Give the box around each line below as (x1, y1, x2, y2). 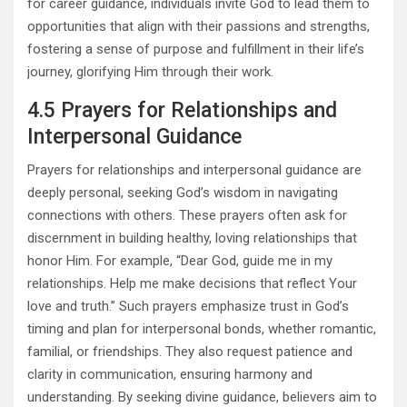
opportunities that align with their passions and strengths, (27, 18, 370, 35)
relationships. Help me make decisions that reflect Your (27, 275, 357, 293)
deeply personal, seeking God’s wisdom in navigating (27, 184, 338, 202)
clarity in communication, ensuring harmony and (27, 366, 313, 383)
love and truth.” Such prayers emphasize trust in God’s (27, 298, 349, 315)
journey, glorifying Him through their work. (27, 64, 273, 81)
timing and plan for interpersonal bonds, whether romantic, (27, 321, 376, 338)
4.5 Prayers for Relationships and (27, 98, 337, 124)
